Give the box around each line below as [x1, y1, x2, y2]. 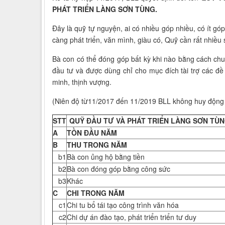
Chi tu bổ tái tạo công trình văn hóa [67, 200, 179, 210]
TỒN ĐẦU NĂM [67, 128, 117, 138]
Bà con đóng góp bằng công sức [67, 164, 170, 174]
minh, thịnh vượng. [52, 77, 111, 87]
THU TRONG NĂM [67, 140, 127, 150]
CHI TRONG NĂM [67, 188, 125, 198]
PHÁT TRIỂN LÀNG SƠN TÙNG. [52, 4, 157, 15]
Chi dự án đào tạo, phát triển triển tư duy [67, 212, 196, 222]
